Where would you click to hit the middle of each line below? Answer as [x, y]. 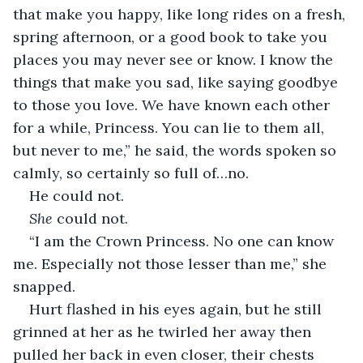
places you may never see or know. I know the [175, 59]
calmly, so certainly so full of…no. [133, 173]
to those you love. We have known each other [173, 105]
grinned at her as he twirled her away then [164, 331]
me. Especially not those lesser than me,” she [172, 263]
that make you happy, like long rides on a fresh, [181, 14]
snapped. [46, 286]
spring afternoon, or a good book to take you [172, 36]
